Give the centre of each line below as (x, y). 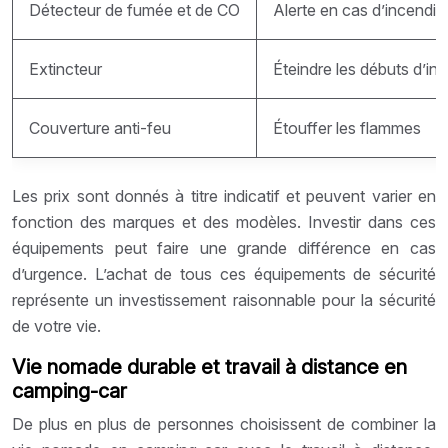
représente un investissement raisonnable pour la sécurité (224, 299)
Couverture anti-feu (100, 127)
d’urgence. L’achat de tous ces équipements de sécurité (224, 273)
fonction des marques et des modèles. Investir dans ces (224, 221)
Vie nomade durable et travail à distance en (209, 366)
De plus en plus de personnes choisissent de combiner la (224, 423)
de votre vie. (56, 325)
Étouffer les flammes (347, 127)
